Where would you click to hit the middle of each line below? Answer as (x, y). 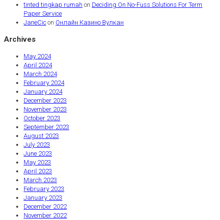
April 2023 (38, 171)
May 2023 (37, 163)
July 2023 (37, 145)
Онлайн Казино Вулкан (90, 22)
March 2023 (40, 180)
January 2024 (43, 92)
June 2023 (38, 154)
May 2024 (37, 56)
